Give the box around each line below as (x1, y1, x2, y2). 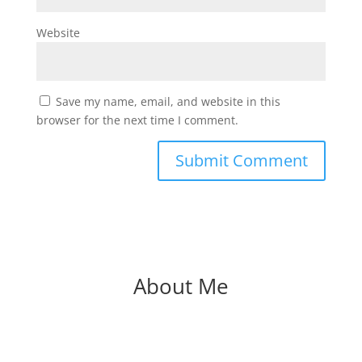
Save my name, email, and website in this (55, 93, 280, 109)
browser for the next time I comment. (36, 112, 238, 128)
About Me (133, 271, 229, 301)
